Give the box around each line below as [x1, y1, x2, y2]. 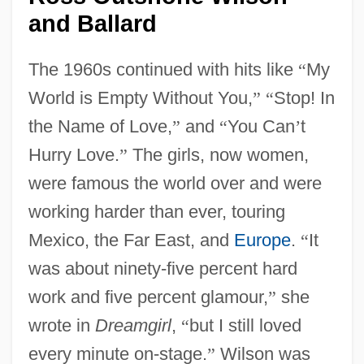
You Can [227, 115, 295, 136]
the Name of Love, [28, 115, 172, 136]
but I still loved [188, 314, 301, 336]
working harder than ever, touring [28, 201, 285, 222]
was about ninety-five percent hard [28, 258, 297, 279]
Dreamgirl [94, 314, 171, 336]
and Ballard [28, 10, 157, 37]
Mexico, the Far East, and [28, 229, 234, 250]
